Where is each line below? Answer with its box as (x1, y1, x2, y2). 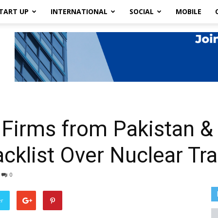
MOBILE (176, 7, 201, 16)
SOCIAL (129, 7, 154, 16)
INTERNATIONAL (51, 7, 108, 16)
